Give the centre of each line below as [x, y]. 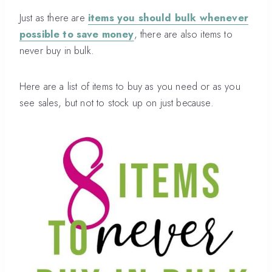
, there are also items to [183, 34]
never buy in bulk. [57, 50]
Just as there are [54, 18]
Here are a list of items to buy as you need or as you [130, 86]
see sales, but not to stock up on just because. [117, 103]
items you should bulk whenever [168, 18]
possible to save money [77, 34]
